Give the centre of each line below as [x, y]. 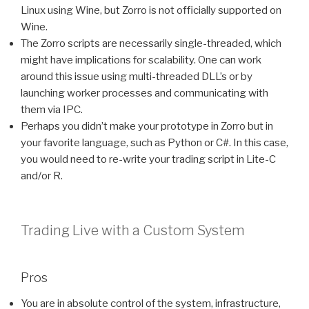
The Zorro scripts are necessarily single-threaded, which [151, 44]
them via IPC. [52, 110]
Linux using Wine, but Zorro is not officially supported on [151, 11]
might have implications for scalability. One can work [141, 60]
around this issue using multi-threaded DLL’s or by [137, 77]
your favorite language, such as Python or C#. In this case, [154, 143]
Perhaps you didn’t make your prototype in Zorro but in [147, 127]
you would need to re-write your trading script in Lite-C [148, 160]
